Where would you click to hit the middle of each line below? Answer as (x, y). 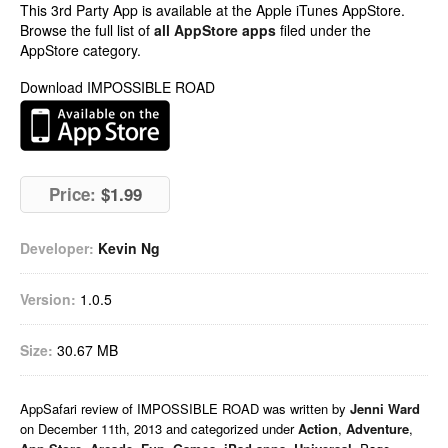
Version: (48, 299)
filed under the (323, 30)
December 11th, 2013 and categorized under (168, 428)
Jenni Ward (385, 408)
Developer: (57, 248)
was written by (306, 408)
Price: (72, 194)
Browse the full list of (87, 30)
